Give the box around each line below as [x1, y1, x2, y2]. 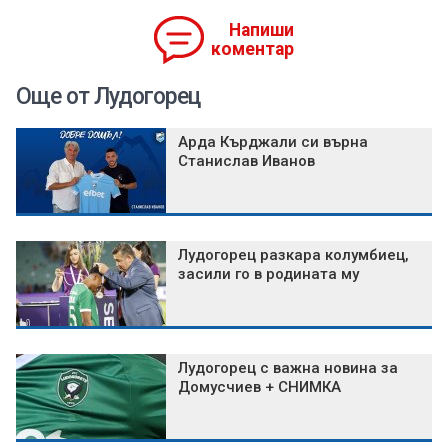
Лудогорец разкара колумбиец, [178, 246, 409, 265]
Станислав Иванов [178, 152, 315, 171]
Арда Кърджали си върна [178, 133, 368, 152]
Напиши [229, 20, 294, 41]
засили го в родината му [178, 265, 359, 284]
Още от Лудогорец [16, 83, 200, 111]
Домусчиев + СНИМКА [178, 378, 341, 397]
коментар [211, 39, 294, 60]
